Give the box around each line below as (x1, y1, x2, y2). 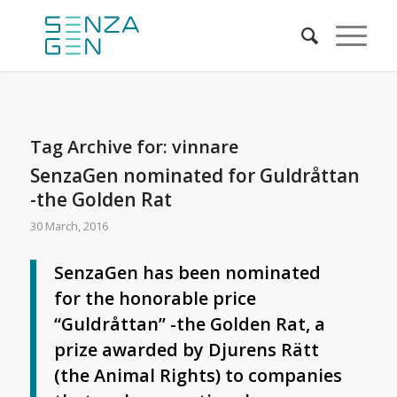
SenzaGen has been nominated (53, 260, 321, 284)
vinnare (171, 135, 238, 159)
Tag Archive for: (29, 135, 172, 159)
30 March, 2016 (29, 218, 108, 234)
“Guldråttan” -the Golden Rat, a (53, 311, 325, 336)
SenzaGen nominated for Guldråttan (29, 163, 360, 188)
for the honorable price (53, 285, 256, 310)
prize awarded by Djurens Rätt (53, 337, 319, 362)
